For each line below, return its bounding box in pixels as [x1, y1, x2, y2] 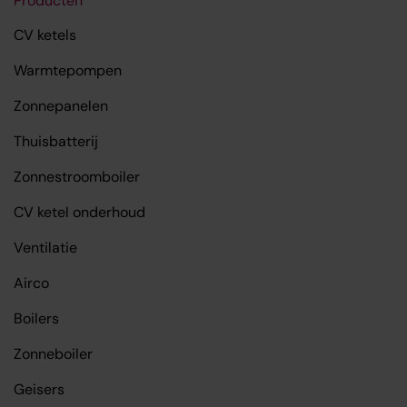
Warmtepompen [14, 60, 122, 80]
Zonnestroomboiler [14, 166, 140, 186]
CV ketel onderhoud [14, 202, 145, 222]
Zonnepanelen [14, 95, 108, 115]
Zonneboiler [14, 343, 93, 363]
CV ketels [14, 25, 76, 45]
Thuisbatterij [14, 131, 98, 151]
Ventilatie [14, 237, 77, 257]
